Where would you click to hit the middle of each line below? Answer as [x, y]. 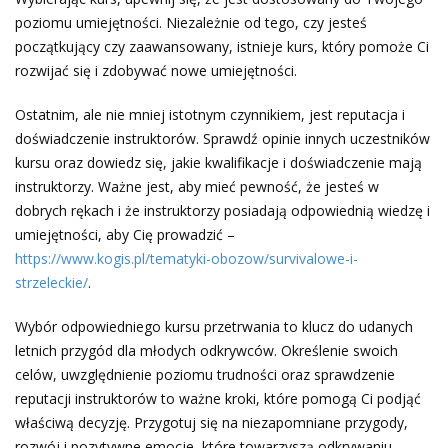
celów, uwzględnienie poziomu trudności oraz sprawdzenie [205, 375]
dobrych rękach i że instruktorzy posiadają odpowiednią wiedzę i [222, 211]
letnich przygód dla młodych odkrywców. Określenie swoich [206, 351]
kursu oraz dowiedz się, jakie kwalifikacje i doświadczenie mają [218, 163]
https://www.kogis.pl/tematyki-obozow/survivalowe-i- [186, 259]
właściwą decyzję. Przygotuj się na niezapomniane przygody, [211, 423]
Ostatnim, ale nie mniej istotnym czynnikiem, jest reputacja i [210, 115]
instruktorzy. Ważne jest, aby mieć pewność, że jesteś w [197, 187]
